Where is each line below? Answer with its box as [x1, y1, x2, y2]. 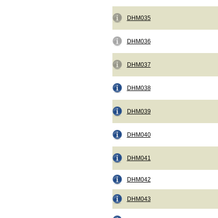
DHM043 [127, 196, 151, 202]
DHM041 [127, 155, 151, 162]
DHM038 [127, 85, 151, 91]
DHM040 [127, 131, 151, 138]
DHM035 [127, 15, 151, 21]
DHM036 [127, 38, 151, 45]
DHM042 [127, 176, 151, 183]
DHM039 [127, 108, 151, 115]
